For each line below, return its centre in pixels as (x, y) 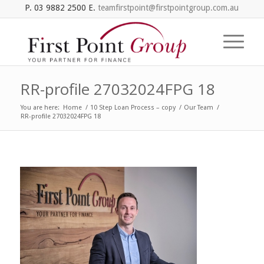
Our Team (198, 108)
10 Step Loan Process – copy (133, 108)
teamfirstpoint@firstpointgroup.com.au (169, 8)
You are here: (40, 108)
